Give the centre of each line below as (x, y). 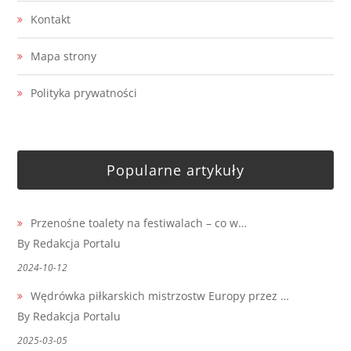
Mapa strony (64, 56)
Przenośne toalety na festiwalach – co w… (139, 223)
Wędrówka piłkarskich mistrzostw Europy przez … (160, 295)
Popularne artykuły (175, 170)
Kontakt (51, 19)
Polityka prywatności (84, 92)
